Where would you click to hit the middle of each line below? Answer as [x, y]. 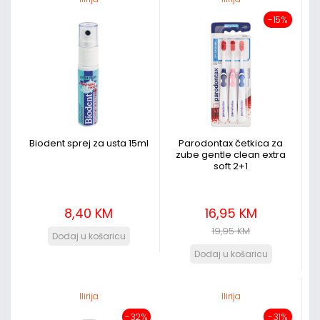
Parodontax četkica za [231, 143]
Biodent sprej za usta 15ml [89, 143]
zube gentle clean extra [231, 155]
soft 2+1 [231, 166]
